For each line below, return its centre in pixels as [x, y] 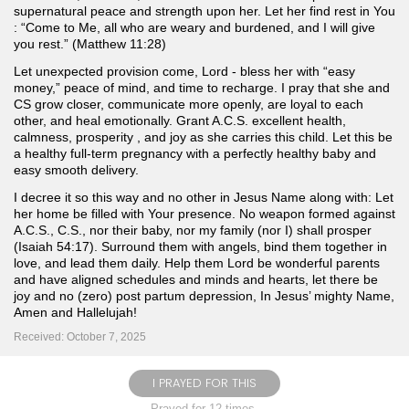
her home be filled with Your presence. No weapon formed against [204, 214]
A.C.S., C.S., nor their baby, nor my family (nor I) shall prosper [193, 231]
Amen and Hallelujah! [75, 313]
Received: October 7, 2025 [80, 337]
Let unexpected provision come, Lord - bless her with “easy [184, 72]
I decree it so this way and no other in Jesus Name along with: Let [204, 198]
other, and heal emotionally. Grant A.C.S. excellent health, [180, 121]
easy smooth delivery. [76, 170]
